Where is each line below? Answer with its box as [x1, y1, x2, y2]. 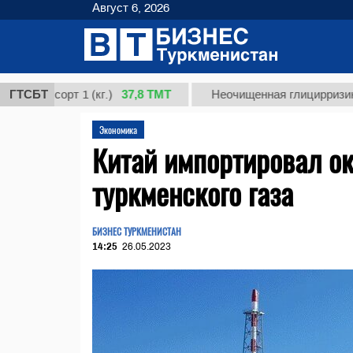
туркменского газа [92, 171, 293, 215]
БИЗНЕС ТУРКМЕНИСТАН [92, 225, 181, 238]
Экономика [99, 123, 137, 136]
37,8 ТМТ [76, 87, 127, 101]
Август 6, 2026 [92, 2, 169, 14]
